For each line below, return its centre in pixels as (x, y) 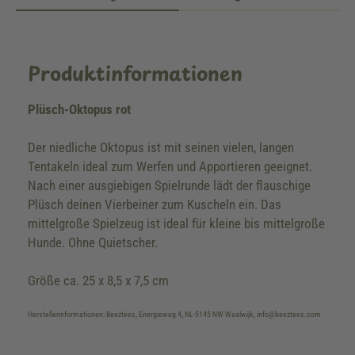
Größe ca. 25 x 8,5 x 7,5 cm (98, 281)
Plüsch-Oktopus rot (79, 109)
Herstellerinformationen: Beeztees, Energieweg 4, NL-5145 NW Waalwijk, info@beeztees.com (174, 314)
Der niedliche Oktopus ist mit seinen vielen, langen (161, 147)
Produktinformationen (135, 73)
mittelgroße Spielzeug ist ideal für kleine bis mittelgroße (176, 223)
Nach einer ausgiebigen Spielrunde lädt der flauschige (169, 185)
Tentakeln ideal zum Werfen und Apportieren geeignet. (170, 166)
